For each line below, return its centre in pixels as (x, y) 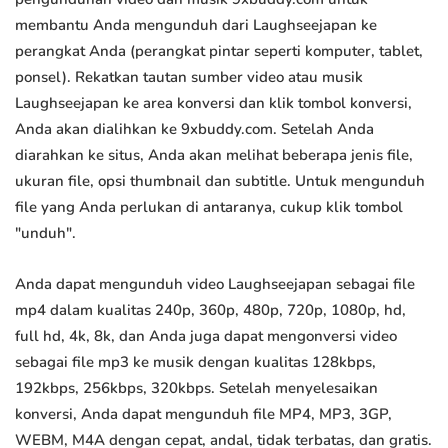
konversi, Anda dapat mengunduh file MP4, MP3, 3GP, (203, 414)
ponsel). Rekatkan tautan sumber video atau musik (189, 77)
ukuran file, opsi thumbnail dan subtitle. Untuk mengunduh (220, 181)
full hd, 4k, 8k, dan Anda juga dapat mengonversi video (206, 336)
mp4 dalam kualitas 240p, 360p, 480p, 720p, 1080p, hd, (210, 310)
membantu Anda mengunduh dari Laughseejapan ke (196, 25)
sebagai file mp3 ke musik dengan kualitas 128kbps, (195, 362)
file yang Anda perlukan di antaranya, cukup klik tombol (209, 207)
